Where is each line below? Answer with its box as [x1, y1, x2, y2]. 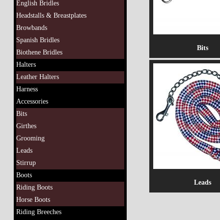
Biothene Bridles [16, 49, 62, 56]
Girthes [16, 122, 36, 130]
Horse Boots [16, 196, 50, 203]
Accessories [16, 98, 48, 105]
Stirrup [16, 159, 36, 166]
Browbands [16, 24, 47, 31]
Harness [16, 85, 38, 93]
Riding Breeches [16, 208, 61, 216]
